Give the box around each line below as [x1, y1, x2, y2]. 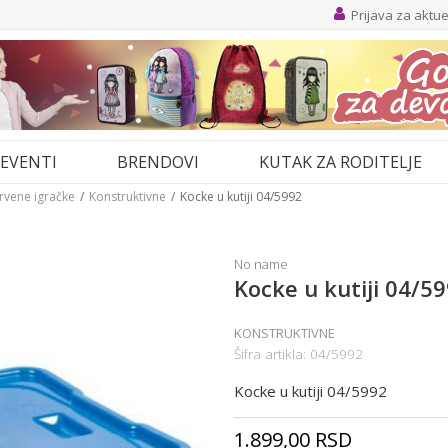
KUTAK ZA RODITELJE [259, 151, 422, 173]
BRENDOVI [117, 151, 199, 173]
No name [234, 255, 288, 273]
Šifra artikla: [234, 345, 310, 363]
